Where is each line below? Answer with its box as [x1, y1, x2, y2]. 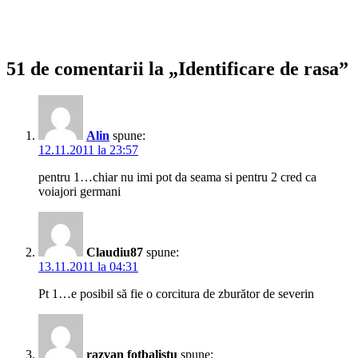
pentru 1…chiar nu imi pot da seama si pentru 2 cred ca [38, 170, 316, 185]
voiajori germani [38, 185, 121, 199]
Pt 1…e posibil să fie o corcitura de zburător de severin [38, 287, 314, 301]
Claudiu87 [86, 245, 143, 260]
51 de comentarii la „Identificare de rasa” [6, 58, 348, 79]
